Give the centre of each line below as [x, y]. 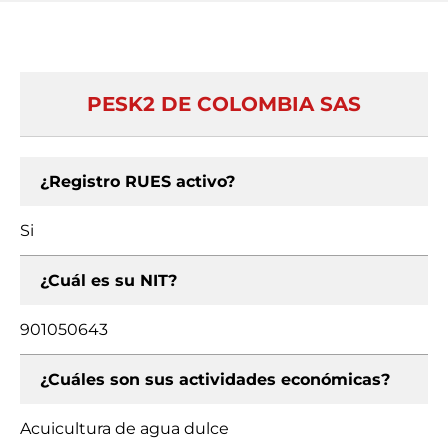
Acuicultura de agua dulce [124, 428]
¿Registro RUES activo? [137, 181]
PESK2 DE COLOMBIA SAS [224, 104]
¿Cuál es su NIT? [108, 280]
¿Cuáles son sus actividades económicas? [215, 379]
